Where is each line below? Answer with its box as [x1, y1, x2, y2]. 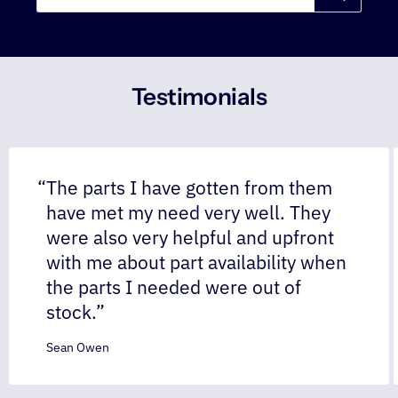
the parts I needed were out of [46, 275, 302, 299]
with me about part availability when [46, 250, 347, 275]
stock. [46, 299, 97, 324]
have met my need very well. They [46, 200, 331, 225]
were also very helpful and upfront [46, 225, 335, 250]
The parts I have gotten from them [46, 175, 333, 200]
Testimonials [131, 82, 267, 111]
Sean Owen [46, 338, 110, 355]
